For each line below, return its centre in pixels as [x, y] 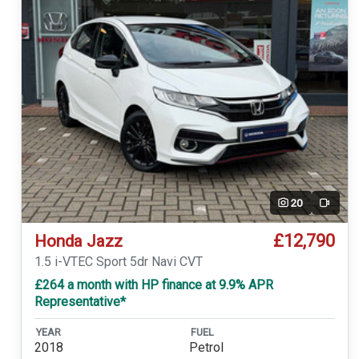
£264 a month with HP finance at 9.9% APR [153, 285]
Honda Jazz [78, 242]
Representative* [80, 302]
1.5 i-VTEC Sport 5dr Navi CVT [118, 262]
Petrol [206, 347]
